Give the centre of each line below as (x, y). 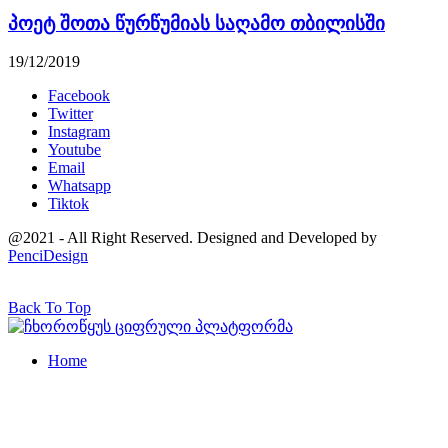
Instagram (79, 132)
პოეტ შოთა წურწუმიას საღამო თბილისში (196, 23)
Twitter (70, 114)
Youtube (74, 150)
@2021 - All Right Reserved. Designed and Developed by (192, 238)
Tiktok (68, 204)
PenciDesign (48, 256)
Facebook (79, 96)
